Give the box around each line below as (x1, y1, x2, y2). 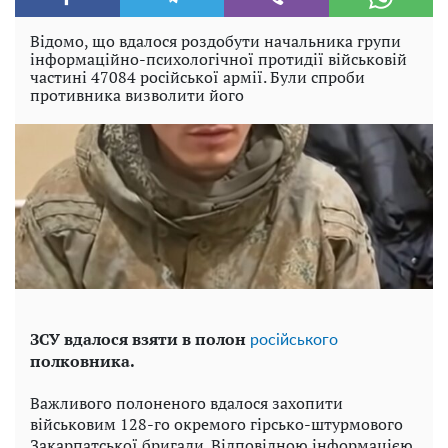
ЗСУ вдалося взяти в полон (30, 328, 250, 351)
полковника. (30, 350, 135, 373)
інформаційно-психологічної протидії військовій (30, 48, 407, 70)
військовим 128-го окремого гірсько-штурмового (30, 413, 403, 436)
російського (250, 332, 338, 349)
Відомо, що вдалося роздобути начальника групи (30, 30, 401, 52)
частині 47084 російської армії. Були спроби (30, 66, 365, 88)
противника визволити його (30, 84, 244, 106)
